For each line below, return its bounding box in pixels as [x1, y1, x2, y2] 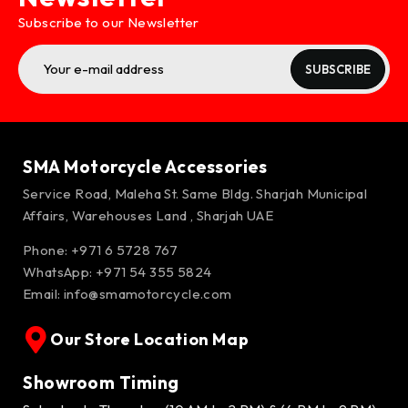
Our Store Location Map [50, 329, 250, 350]
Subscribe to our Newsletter [18, 14, 203, 31]
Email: [23, 285, 64, 302]
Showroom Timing [23, 372, 179, 393]
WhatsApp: [23, 263, 97, 280]
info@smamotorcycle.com [63, 285, 232, 302]
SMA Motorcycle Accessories [23, 156, 267, 178]
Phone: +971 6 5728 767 [23, 241, 178, 259]
